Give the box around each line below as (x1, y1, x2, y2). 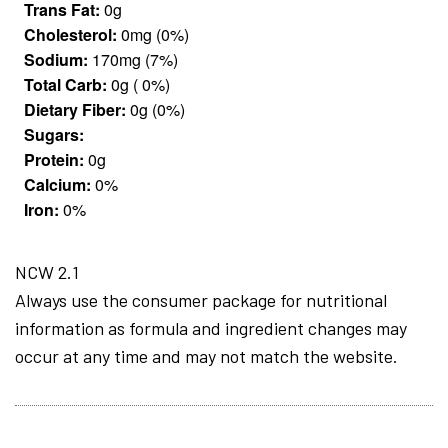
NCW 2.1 (15, 261, 79, 284)
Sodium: (24, 48, 88, 72)
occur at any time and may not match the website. (15, 345, 398, 368)
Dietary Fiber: (24, 98, 126, 122)
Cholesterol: (24, 23, 117, 47)
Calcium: (24, 173, 91, 197)
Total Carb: (24, 73, 107, 97)
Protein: (24, 148, 84, 172)
